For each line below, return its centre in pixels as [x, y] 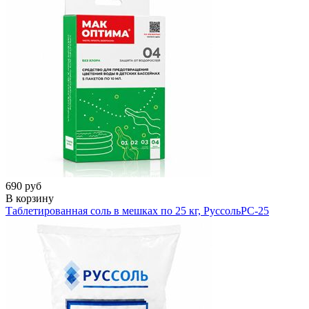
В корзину [30, 198]
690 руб [23, 186]
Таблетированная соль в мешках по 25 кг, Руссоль [123, 210]
